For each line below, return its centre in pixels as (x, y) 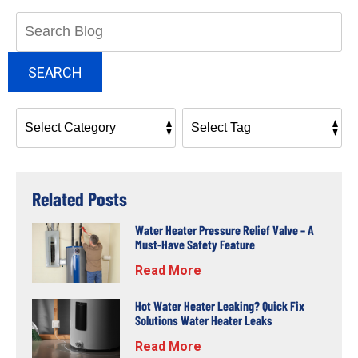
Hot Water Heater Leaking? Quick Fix (219, 305)
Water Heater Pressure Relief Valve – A (224, 229)
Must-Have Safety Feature (195, 244)
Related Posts (80, 199)
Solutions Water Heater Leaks (203, 320)
